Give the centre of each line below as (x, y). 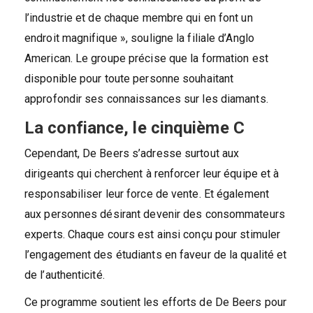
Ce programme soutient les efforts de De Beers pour (156, 302)
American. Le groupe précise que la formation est (146, 58)
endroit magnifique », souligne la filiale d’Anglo (139, 38)
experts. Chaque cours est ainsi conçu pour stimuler (153, 234)
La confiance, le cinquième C (134, 128)
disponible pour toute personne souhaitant (129, 78)
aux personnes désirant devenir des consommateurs (155, 214)
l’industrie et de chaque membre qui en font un (139, 17)
